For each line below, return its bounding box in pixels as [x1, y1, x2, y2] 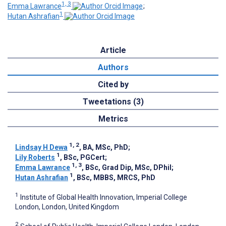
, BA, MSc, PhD [79, 143, 128, 151]
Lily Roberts [15, 153, 55, 161]
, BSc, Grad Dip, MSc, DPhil [82, 163, 172, 172]
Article [100, 45, 126, 55]
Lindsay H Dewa [15, 143, 68, 151]
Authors [97, 62, 129, 72]
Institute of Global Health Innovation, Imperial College [20, 193, 187, 201]
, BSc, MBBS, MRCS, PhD [73, 173, 155, 182]
